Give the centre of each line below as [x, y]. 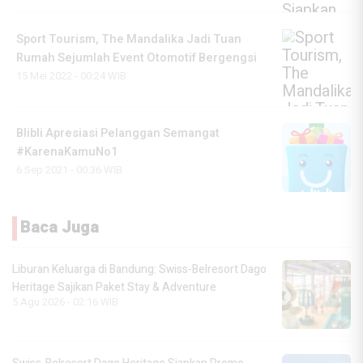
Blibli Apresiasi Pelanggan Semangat [118, 134]
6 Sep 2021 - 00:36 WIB [69, 170]
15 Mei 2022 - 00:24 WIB [71, 76]
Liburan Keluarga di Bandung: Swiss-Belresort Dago [139, 270]
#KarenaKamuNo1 [67, 152]
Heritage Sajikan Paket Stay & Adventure [114, 288]
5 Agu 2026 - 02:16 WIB [65, 303]
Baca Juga [60, 228]
